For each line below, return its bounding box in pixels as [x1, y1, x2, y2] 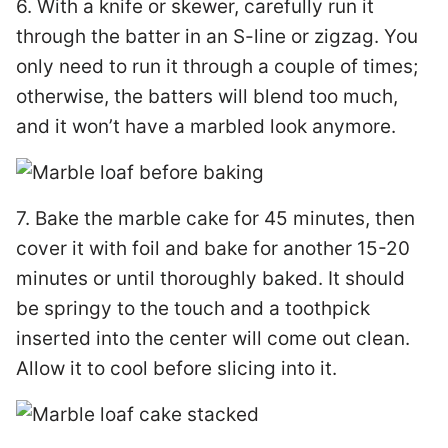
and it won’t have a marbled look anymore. [16, 115, 396, 138]
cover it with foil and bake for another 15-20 [16, 237, 410, 260]
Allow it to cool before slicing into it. [16, 357, 337, 380]
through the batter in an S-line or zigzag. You [16, 25, 418, 48]
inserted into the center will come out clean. [16, 327, 410, 350]
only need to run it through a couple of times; [16, 55, 418, 78]
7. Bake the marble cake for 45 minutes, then [16, 207, 415, 230]
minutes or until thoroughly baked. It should [16, 267, 405, 290]
